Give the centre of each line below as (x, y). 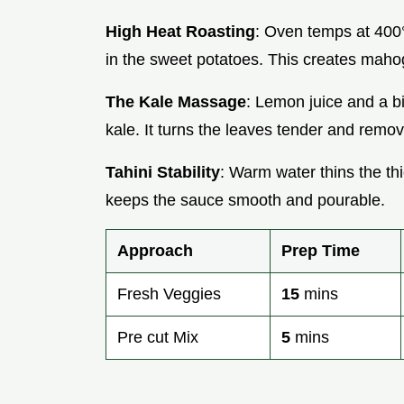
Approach (155, 251)
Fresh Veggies (169, 294)
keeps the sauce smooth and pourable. (245, 201)
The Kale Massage (176, 102)
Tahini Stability (163, 173)
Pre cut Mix (158, 338)
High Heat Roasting (180, 32)
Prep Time (321, 251)
